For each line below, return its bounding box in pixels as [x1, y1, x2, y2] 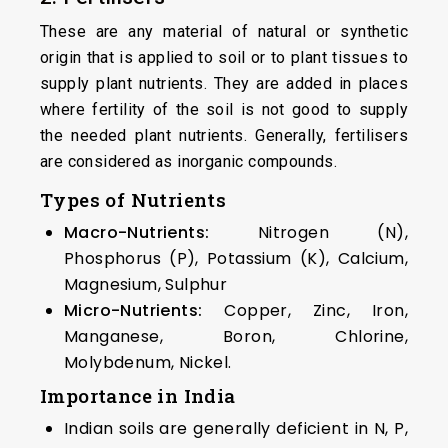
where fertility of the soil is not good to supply [40, 100, 408, 119]
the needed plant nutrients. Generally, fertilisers [40, 126, 408, 145]
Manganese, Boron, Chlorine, [64, 325, 408, 348]
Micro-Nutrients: [64, 299, 203, 322]
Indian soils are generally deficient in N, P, [64, 417, 408, 440]
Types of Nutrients [40, 187, 227, 212]
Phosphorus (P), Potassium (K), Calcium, [64, 247, 408, 270]
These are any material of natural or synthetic [40, 22, 408, 41]
